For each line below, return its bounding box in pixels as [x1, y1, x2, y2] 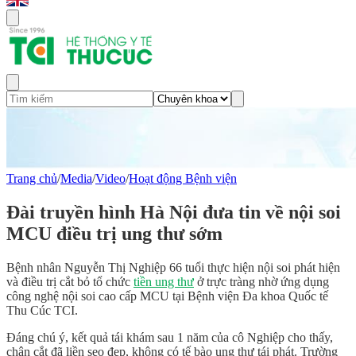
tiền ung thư [133, 274, 194, 288]
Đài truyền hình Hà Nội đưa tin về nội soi [6, 201, 341, 222]
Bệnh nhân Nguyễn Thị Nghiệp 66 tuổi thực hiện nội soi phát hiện [6, 260, 340, 274]
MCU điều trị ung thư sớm [6, 222, 222, 244]
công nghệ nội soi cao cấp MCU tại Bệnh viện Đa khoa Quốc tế [6, 288, 328, 303]
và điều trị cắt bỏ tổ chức [6, 274, 133, 288]
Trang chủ [6, 172, 57, 185]
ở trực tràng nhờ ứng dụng [194, 274, 329, 288]
